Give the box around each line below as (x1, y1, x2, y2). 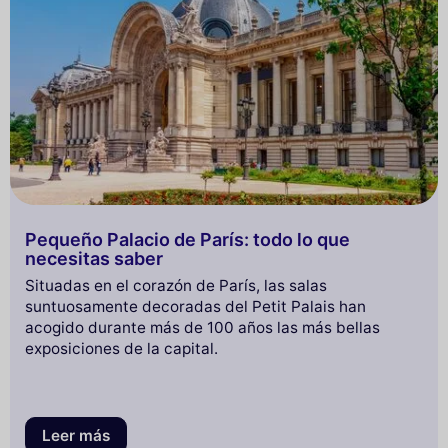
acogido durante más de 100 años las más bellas (25, 318, 380, 338)
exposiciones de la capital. (25, 339, 218, 359)
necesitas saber (25, 247, 163, 269)
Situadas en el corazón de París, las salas (25, 276, 327, 296)
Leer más (42, 425, 110, 445)
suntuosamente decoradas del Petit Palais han (25, 297, 366, 317)
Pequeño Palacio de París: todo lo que (25, 228, 350, 250)
